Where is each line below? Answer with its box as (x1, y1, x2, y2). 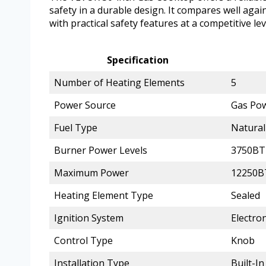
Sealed (231, 189, 260, 202)
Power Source (54, 99, 116, 112)
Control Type (54, 234, 113, 248)
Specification (107, 53, 169, 67)
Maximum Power (54, 166, 129, 180)
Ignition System (54, 211, 123, 225)
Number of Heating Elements (54, 76, 185, 90)
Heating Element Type (54, 189, 153, 202)
